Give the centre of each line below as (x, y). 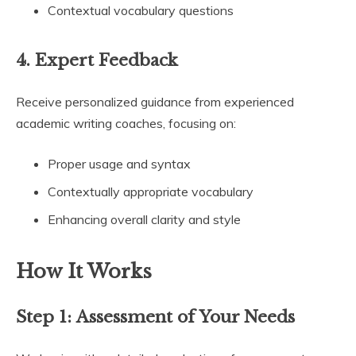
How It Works (84, 271)
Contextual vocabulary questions (141, 10)
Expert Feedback (106, 60)
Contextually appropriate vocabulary (151, 191)
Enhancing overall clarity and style (144, 219)
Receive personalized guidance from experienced (155, 101)
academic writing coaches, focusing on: (126, 123)
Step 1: (46, 317)
